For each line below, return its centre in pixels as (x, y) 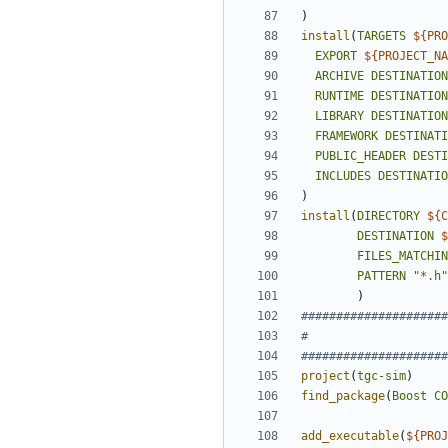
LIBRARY (339, 116)
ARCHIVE (339, 76)
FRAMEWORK (346, 136)
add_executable (350, 436)
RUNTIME (339, 96)
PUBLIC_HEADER (360, 156)
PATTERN (381, 276)
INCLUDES (343, 176)
